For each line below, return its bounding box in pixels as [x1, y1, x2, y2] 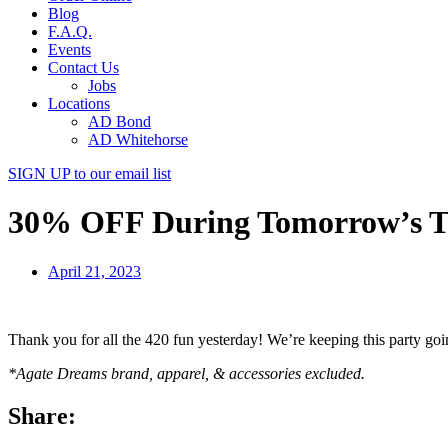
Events [48, 41, 91, 58]
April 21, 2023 [48, 262, 141, 280]
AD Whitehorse [88, 131, 188, 148]
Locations [48, 95, 110, 112]
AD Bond [88, 113, 151, 130]
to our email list [74, 165, 171, 182]
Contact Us [48, 59, 119, 76]
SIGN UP [8, 165, 74, 182]
